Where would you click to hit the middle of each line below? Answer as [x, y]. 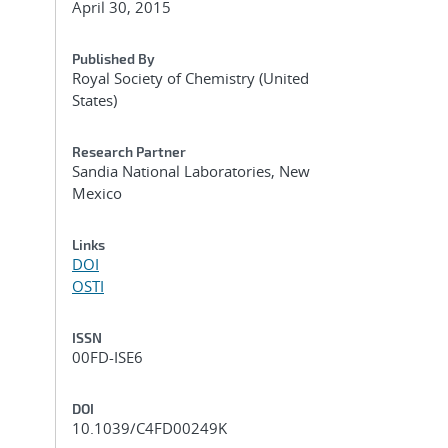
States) [94, 100]
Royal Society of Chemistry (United [190, 78]
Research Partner [129, 151]
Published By [113, 58]
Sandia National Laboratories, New [191, 171]
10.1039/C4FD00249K [149, 428]
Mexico [97, 193]
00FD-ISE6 [107, 357]
